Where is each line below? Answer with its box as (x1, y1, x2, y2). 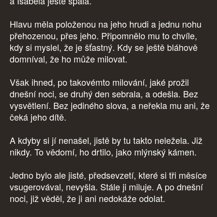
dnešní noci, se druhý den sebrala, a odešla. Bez (10, 87, 198, 100)
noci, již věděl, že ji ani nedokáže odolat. (10, 192, 165, 205)
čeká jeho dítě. (10, 110, 69, 124)
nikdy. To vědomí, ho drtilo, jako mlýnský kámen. (10, 145, 199, 158)
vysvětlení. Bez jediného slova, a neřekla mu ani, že (10, 99, 210, 112)
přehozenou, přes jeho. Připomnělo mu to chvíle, (10, 29, 197, 42)
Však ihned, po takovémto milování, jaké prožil (10, 76, 189, 89)
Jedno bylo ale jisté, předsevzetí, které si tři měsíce (10, 169, 207, 182)
